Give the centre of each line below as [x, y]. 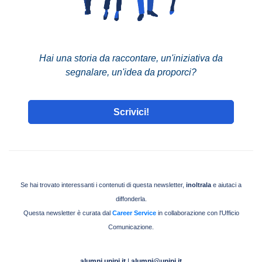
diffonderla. [131, 199]
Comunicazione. [131, 227]
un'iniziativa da [192, 58]
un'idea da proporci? [154, 72]
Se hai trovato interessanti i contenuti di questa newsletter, [103, 185]
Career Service [134, 213]
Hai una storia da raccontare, [100, 58]
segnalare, [89, 72]
